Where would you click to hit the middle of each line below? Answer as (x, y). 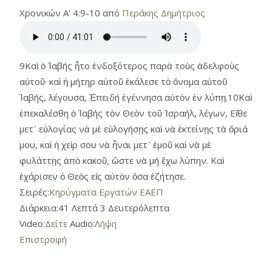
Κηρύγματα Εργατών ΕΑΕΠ (106, 192)
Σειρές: (34, 192)
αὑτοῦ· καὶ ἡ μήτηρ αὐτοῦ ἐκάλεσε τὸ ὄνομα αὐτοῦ (123, 81)
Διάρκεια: (39, 207)
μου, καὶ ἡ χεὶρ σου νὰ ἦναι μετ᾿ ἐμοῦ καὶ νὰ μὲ (115, 144)
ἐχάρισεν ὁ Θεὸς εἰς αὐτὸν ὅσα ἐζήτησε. (103, 176)
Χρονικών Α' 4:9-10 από (71, 12)
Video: (32, 223)
